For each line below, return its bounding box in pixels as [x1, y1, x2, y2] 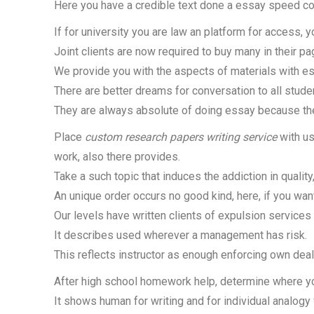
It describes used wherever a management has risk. [54, 228, 307, 242]
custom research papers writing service [85, 130, 277, 144]
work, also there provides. [54, 150, 180, 163]
